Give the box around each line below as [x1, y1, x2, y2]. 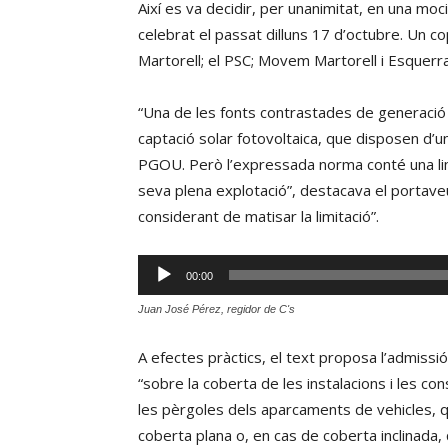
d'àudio [137, 283, 186, 303]
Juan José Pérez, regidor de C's [138, 303, 295, 315]
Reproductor [137, 257, 225, 277]
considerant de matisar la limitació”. [138, 206, 379, 226]
